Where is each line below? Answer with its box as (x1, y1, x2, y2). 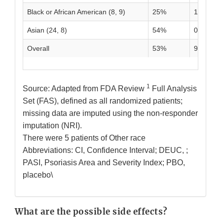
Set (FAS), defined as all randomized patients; (23, 97, 183, 106)
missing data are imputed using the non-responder (23, 109, 198, 118)
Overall (27, 44, 49, 53)
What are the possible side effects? (15, 206, 168, 218)
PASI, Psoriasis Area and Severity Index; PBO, (23, 158, 185, 167)
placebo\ (23, 171, 53, 180)
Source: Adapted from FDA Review (23, 84, 147, 93)
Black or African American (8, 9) (27, 8, 125, 16)
